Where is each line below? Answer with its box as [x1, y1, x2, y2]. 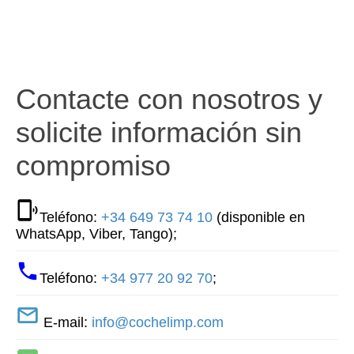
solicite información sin [16, 115, 302, 149]
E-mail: [40, 314, 92, 331]
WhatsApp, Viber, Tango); [16, 226, 177, 243]
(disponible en [213, 209, 305, 226]
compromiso [16, 149, 171, 182]
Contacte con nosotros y [16, 82, 322, 115]
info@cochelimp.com [92, 314, 224, 331]
